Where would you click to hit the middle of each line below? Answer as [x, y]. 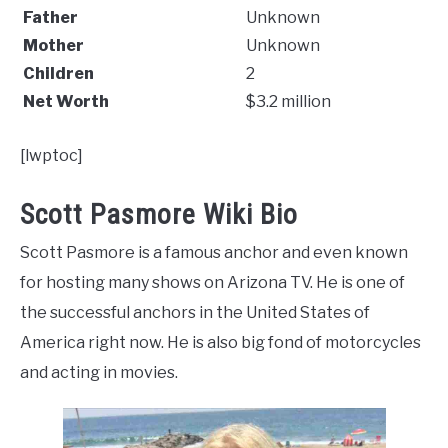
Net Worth [66, 101]
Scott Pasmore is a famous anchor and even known [214, 253]
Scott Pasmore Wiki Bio [159, 215]
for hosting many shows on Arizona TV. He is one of [212, 283]
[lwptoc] [51, 155]
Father [50, 17]
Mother [53, 45]
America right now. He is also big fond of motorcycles [220, 343]
